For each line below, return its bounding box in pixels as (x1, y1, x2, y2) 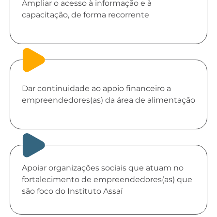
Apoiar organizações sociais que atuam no (22, 163, 184, 172)
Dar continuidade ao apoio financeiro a (22, 84, 171, 93)
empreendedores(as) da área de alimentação (22, 95, 195, 105)
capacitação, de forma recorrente (22, 10, 149, 19)
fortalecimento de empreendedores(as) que (22, 175, 192, 184)
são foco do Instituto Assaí (22, 186, 123, 196)
